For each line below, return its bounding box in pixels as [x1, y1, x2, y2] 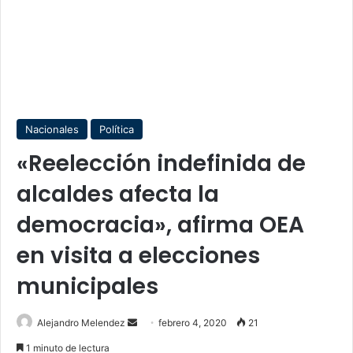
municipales [17, 271, 158, 302]
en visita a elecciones [17, 240, 260, 271]
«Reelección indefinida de [17, 148, 306, 179]
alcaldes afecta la [17, 179, 219, 210]
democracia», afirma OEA [17, 210, 304, 240]
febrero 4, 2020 [158, 317, 227, 329]
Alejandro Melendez [37, 317, 125, 329]
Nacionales [25, 123, 79, 136]
